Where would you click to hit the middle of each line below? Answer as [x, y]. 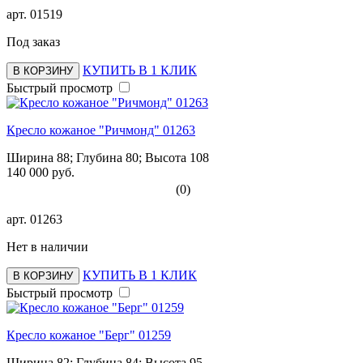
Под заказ [33, 41]
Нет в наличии [47, 246]
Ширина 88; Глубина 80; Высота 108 [108, 157]
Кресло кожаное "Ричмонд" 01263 [101, 130]
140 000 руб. [41, 172]
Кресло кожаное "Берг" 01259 [89, 335]
